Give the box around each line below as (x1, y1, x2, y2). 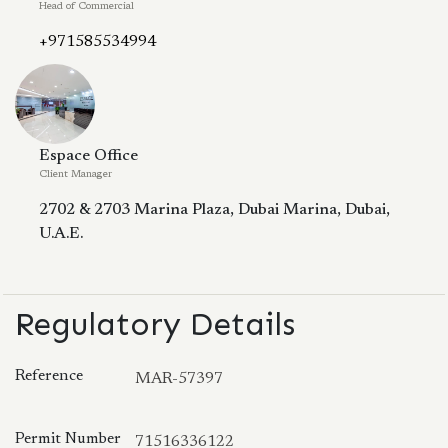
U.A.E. (39, 225, 83, 242)
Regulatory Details (15, 304, 295, 343)
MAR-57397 (135, 370, 223, 387)
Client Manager (39, 169, 112, 180)
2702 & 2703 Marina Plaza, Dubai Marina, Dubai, (39, 201, 390, 218)
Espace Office (39, 147, 138, 164)
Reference (15, 367, 83, 384)
